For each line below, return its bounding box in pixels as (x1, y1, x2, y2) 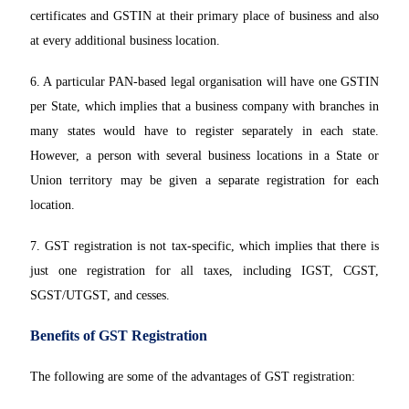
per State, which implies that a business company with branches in (30, 100, 379, 114)
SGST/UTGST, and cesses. (30, 288, 170, 303)
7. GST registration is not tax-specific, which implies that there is (30, 239, 379, 254)
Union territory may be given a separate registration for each (30, 173, 379, 188)
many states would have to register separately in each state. (30, 124, 379, 139)
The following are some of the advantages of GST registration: (30, 370, 355, 384)
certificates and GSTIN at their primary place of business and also (30, 9, 379, 24)
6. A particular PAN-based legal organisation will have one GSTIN (30, 75, 379, 89)
